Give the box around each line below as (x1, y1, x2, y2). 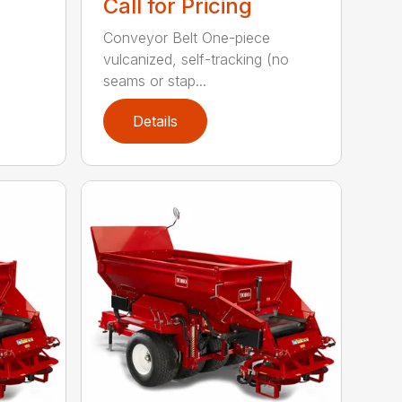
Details (133, 111, 179, 130)
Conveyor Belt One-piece (103, 28, 271, 47)
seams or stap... (103, 71, 207, 90)
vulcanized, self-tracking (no (103, 49, 290, 68)
